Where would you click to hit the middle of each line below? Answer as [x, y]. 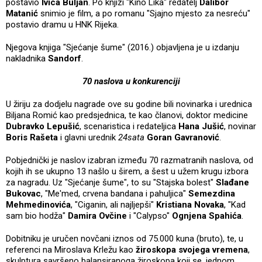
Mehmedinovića [38, 205]
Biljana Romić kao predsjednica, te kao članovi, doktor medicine [127, 116]
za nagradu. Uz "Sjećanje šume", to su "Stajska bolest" [111, 183]
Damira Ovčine [97, 216]
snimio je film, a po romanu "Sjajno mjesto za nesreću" [145, 14]
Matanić [23, 14]
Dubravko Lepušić [43, 127]
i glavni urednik [88, 138]
